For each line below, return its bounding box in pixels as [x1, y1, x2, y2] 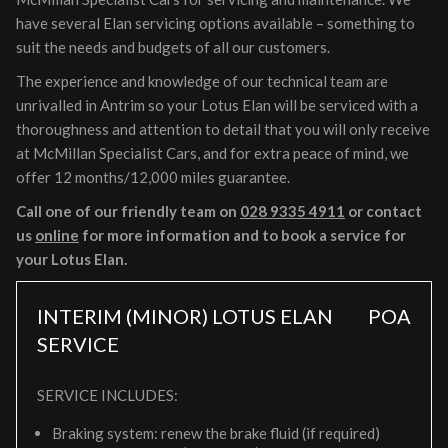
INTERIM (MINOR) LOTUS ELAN [37, 304, 333, 328]
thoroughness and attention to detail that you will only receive [16, 120, 430, 138]
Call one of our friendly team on [16, 202, 240, 220]
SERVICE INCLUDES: [37, 386, 178, 404]
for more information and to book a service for [79, 226, 406, 244]
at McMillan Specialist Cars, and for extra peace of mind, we [16, 144, 409, 162]
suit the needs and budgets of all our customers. [16, 38, 330, 56]
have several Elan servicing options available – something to [16, 14, 415, 32]
